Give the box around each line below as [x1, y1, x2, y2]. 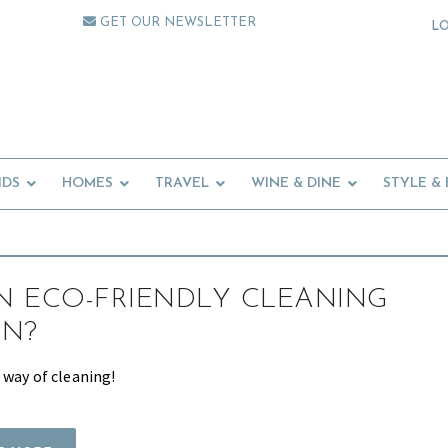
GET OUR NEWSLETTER [96, 16, 257, 29]
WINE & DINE [251, 176, 341, 192]
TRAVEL [155, 176, 209, 192]
